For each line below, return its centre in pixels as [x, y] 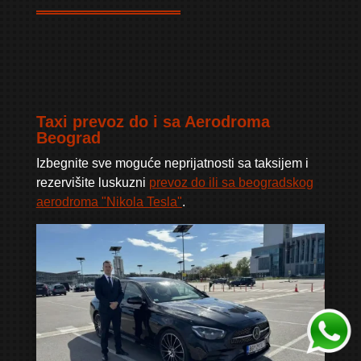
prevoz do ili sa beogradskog [231, 183]
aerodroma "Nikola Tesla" [109, 202]
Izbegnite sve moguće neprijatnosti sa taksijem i [172, 164]
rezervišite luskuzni [92, 183]
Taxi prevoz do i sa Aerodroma [153, 122]
